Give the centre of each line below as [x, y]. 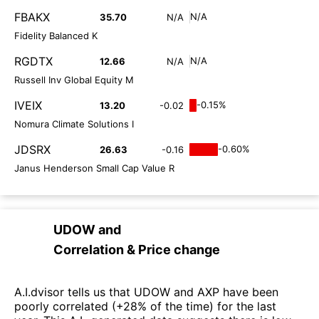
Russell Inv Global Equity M [74, 79]
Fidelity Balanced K [56, 35]
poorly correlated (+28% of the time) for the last [145, 306]
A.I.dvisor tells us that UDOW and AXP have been [146, 292]
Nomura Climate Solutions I [74, 124]
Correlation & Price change [137, 249]
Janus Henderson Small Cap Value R [94, 168]
